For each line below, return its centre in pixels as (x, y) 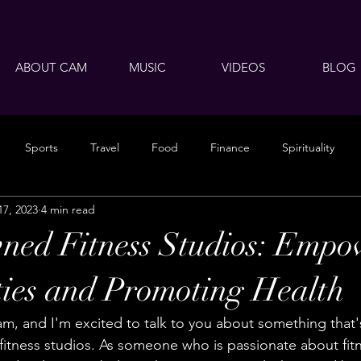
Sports (41, 147)
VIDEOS (243, 67)
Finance (230, 147)
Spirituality (308, 147)
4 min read (68, 209)
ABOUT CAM (51, 67)
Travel (105, 147)
